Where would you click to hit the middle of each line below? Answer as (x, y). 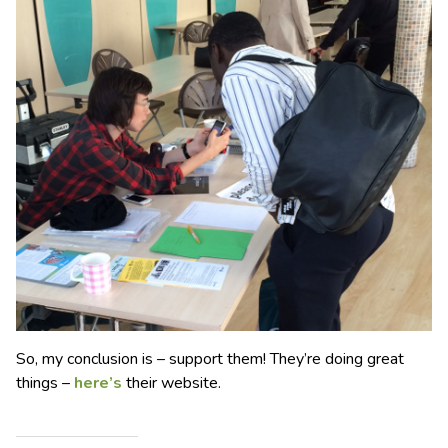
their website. (171, 382)
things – (45, 382)
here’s (98, 382)
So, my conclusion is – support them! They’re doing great (210, 358)
